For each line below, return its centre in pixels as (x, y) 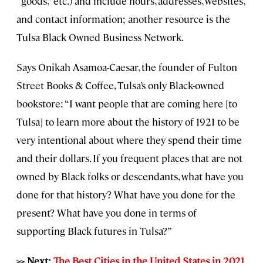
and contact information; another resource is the (123, 18)
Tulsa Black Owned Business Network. (100, 37)
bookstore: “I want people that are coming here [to (127, 103)
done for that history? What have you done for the (126, 194)
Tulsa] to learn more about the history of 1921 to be (128, 121)
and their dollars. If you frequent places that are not (129, 158)
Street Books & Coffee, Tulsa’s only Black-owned (120, 85)
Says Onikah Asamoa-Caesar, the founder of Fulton (127, 67)
